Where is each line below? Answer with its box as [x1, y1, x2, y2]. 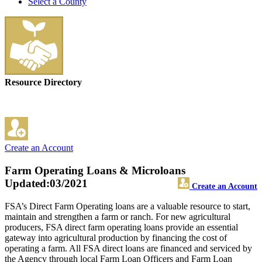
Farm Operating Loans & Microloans [5, 164, 185, 177]
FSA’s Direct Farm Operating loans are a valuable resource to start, [5, 201, 250, 211]
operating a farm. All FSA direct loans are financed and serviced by [5, 243, 252, 253]
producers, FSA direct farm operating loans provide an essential [5, 222, 238, 232]
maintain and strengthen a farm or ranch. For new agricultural [5, 211, 230, 222]
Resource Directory [5, 77, 82, 88]
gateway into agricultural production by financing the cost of [5, 232, 227, 243]
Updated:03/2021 [5, 177, 88, 190]
